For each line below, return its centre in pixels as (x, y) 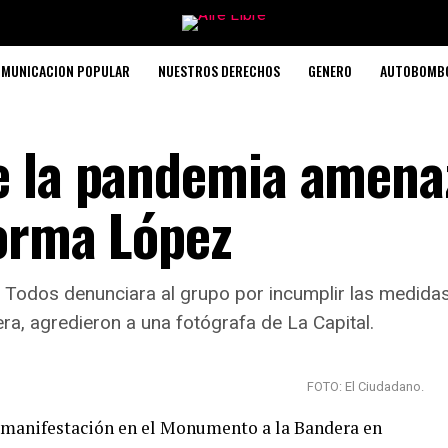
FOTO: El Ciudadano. (365, 386)
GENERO (329, 70)
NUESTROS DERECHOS (218, 70)
